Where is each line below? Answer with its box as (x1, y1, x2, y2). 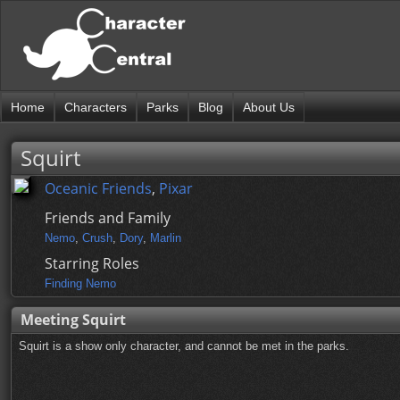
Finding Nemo (45, 277, 116, 290)
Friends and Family (45, 208, 171, 228)
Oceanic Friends (45, 179, 152, 198)
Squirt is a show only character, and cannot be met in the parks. (19, 339, 349, 353)
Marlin (150, 231, 181, 245)
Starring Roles (45, 254, 139, 273)
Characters (64, 100, 127, 114)
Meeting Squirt (21, 310, 126, 329)
